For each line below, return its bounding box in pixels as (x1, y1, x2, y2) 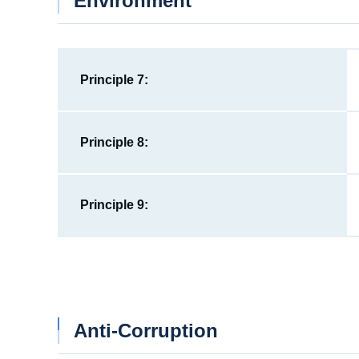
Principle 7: (79, 72, 148, 87)
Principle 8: (79, 135, 148, 149)
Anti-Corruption (73, 319, 218, 341)
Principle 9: (79, 197, 148, 212)
